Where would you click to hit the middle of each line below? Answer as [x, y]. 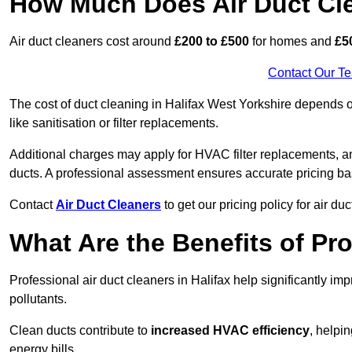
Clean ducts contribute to [80, 331]
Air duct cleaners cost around [92, 42]
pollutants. [38, 299]
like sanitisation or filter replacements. [114, 123]
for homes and [292, 42]
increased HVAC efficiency [230, 331]
